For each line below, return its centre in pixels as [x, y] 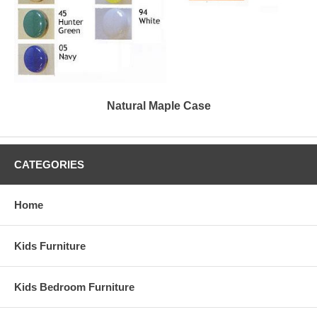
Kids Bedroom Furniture [74, 287]
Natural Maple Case [158, 105]
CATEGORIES [49, 164]
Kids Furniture [50, 246]
